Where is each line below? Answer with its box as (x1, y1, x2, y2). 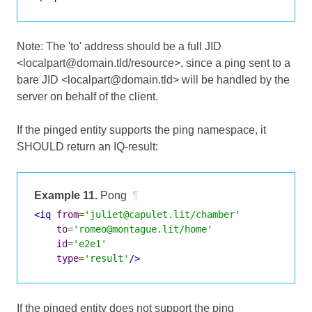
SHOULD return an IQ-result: (17, 140, 158, 153)
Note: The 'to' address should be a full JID (17, 40, 221, 52)
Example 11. (34, 189, 97, 201)
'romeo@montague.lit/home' (73, 223, 212, 235)
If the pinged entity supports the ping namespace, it (17, 123, 266, 136)
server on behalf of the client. (17, 90, 158, 102)
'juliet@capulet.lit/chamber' (84, 208, 240, 220)
